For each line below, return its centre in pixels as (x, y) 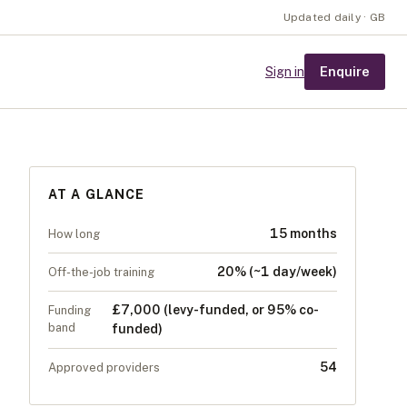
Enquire (345, 71)
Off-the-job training (101, 272)
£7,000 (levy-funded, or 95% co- (215, 310)
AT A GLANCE (97, 194)
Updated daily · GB (334, 17)
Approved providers (104, 367)
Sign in (285, 72)
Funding (69, 310)
